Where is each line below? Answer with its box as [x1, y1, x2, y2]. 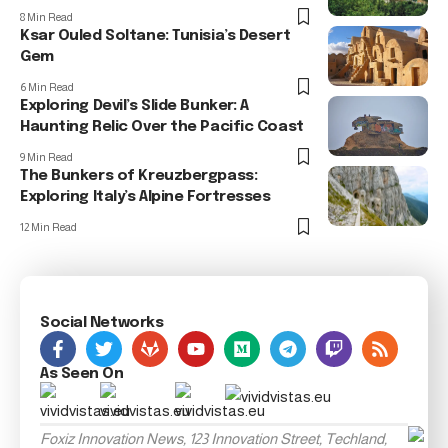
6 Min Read [20, 81, 74, 94]
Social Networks [40, 315, 164, 332]
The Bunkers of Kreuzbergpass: [20, 168, 258, 185]
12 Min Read [20, 221, 77, 234]
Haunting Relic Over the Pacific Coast [20, 119, 304, 136]
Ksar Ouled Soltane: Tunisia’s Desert [20, 28, 291, 45]
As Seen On [40, 366, 124, 383]
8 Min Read [20, 11, 73, 24]
